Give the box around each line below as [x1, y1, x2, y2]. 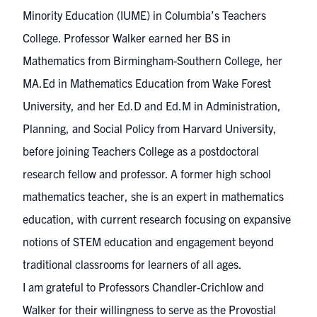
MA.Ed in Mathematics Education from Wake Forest [23, 76, 271, 90]
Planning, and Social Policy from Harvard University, [23, 121, 277, 135]
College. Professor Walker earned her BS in [23, 30, 231, 45]
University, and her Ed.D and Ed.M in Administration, [23, 98, 281, 113]
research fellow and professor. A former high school [23, 166, 271, 180]
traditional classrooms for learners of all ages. [23, 257, 242, 271]
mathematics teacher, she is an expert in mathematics [23, 189, 284, 203]
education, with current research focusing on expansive [23, 212, 291, 226]
